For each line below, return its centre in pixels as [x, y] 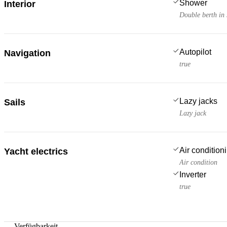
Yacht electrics [36, 151]
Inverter [193, 174]
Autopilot [195, 52]
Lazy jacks [198, 101]
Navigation [27, 53]
